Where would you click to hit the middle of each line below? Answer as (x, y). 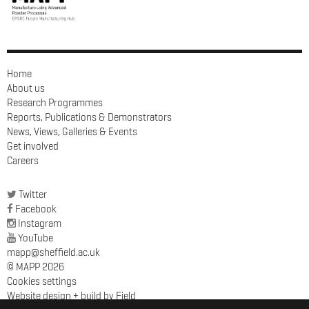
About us (26, 88)
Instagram (40, 223)
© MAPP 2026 (36, 267)
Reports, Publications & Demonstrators (89, 117)
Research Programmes (55, 103)
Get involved (33, 146)
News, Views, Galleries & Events (72, 132)
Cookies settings (42, 281)
